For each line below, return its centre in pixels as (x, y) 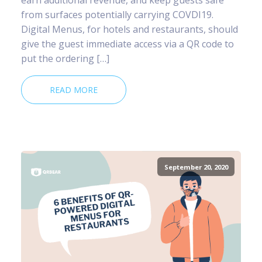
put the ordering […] (65, 58)
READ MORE (74, 89)
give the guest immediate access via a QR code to (127, 44)
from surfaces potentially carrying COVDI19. (117, 14)
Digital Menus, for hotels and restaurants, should (130, 29)
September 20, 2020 (196, 167)
